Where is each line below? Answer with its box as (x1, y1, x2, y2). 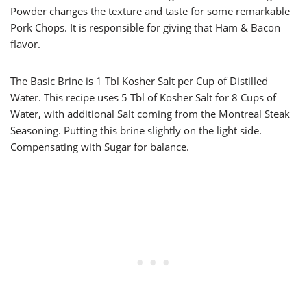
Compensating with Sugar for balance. (10, 140, 189, 154)
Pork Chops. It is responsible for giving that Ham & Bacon (10, 21, 280, 35)
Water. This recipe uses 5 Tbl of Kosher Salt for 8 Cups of (10, 90, 276, 105)
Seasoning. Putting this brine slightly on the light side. (10, 123, 262, 138)
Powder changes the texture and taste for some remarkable (10, 4, 290, 19)
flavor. (10, 37, 40, 51)
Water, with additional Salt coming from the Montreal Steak (10, 107, 290, 121)
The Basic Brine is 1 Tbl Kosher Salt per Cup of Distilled (10, 74, 268, 88)
